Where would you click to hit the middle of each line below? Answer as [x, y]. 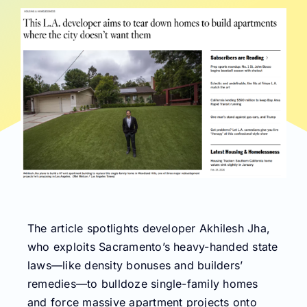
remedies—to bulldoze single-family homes [143, 284]
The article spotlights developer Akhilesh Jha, [149, 229]
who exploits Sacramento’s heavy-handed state [153, 247]
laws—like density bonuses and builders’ [135, 266]
